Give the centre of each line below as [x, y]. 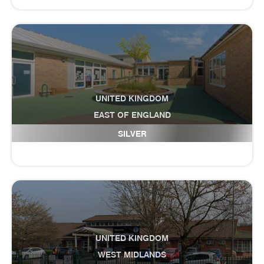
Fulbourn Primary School [132, 131]
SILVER [132, 134]
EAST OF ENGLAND [132, 115]
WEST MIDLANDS [132, 255]
